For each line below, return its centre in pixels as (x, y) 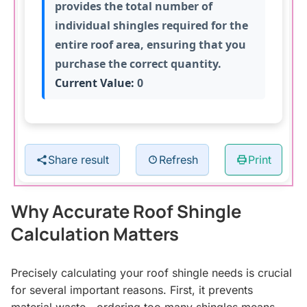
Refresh (179, 159)
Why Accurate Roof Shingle (126, 211)
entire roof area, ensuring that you (151, 44)
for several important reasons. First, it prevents (132, 290)
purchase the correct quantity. (138, 63)
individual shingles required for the (152, 25)
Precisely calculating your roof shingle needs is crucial (151, 272)
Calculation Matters (95, 234)
